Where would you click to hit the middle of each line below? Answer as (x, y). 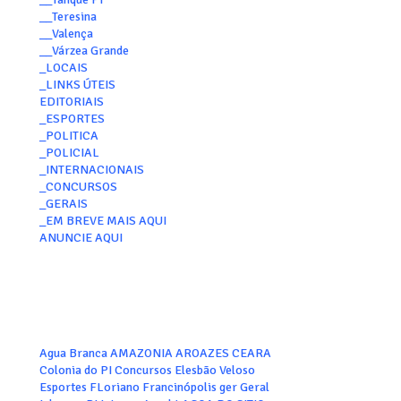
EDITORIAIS (71, 102)
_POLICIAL (69, 153)
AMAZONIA (141, 353)
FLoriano (114, 387)
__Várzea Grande (84, 51)
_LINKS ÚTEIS (77, 85)
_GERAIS (63, 204)
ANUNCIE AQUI (81, 238)
